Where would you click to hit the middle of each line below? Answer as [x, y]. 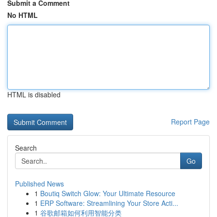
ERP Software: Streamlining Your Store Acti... [109, 203]
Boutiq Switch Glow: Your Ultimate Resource [108, 193]
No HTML [23, 15]
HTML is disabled [34, 94]
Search [26, 148]
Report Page [190, 122]
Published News [39, 184]
